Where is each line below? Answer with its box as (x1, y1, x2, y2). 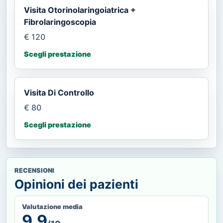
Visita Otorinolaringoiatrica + (24, 4, 136, 15)
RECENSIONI (14, 166, 54, 174)
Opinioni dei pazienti (14, 176, 138, 192)
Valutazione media (22, 202, 83, 211)
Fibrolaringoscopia (24, 16, 96, 27)
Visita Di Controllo (24, 87, 94, 98)
